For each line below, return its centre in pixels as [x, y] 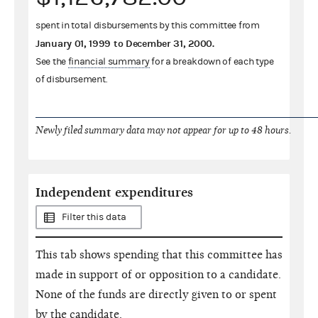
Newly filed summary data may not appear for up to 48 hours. [164, 130]
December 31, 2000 [169, 43]
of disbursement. [72, 79]
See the [52, 61]
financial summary [109, 61]
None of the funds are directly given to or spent [156, 294]
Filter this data [94, 217]
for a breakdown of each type [212, 61]
